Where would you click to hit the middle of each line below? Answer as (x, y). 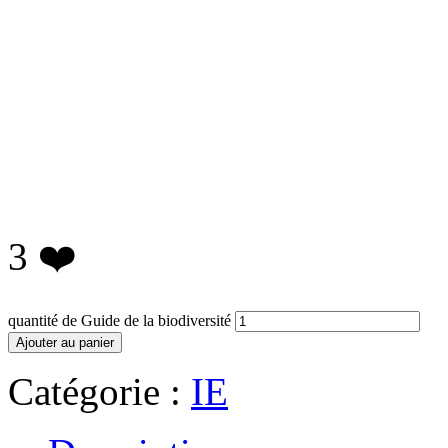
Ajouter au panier (65, 342)
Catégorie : (99, 391)
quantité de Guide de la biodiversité (119, 320)
